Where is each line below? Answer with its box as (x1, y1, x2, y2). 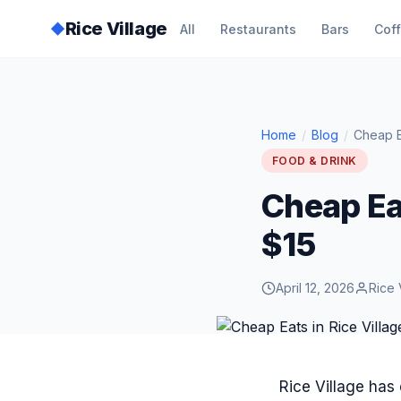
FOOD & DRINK (272, 154, 357, 167)
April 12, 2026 (276, 280, 354, 295)
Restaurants (219, 21, 296, 37)
